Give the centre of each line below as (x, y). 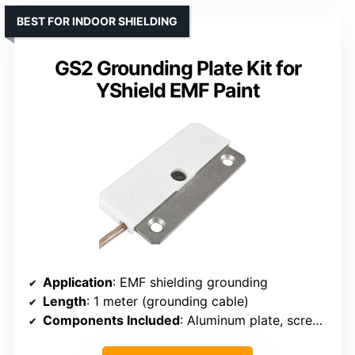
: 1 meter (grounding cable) (168, 302)
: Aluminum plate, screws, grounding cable (246, 321)
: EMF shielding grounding (190, 282)
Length (65, 302)
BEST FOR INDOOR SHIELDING (97, 21)
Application (78, 282)
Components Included (111, 321)
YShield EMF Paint (177, 91)
